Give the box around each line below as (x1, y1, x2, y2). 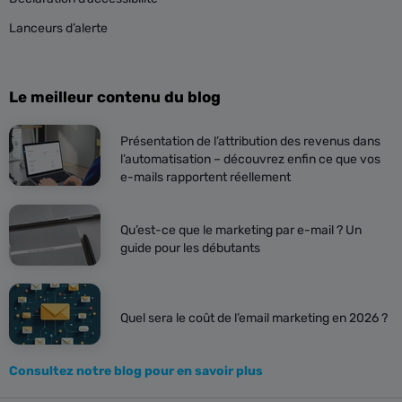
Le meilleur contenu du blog (9, 88, 221, 106)
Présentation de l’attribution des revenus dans (120, 134, 380, 149)
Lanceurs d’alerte (9, 21, 108, 36)
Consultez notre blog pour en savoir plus (9, 363, 263, 379)
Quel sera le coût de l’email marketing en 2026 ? (120, 310, 388, 326)
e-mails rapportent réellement (120, 170, 291, 185)
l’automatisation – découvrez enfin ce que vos (120, 152, 380, 167)
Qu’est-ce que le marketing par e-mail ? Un (120, 223, 362, 238)
